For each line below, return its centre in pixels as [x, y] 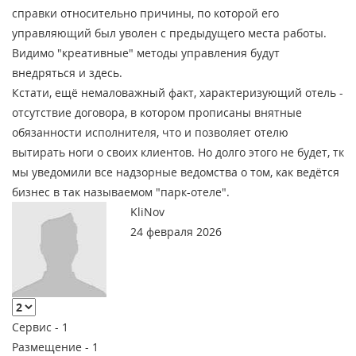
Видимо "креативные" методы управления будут [146, 53]
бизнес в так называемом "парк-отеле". [121, 192]
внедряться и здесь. [67, 73]
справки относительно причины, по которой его [145, 14]
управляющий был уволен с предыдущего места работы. [169, 33]
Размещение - [52, 346]
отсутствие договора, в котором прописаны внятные [157, 113]
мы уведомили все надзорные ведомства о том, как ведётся [176, 172]
